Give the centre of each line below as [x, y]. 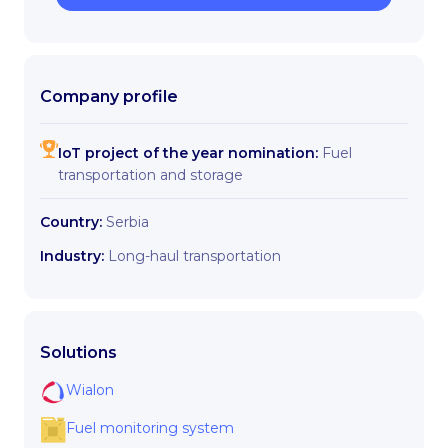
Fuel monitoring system [150, 428]
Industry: [72, 256]
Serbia [127, 222]
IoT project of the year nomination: [188, 153]
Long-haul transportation [194, 256]
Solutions [78, 352]
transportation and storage [150, 175]
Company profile [109, 96]
